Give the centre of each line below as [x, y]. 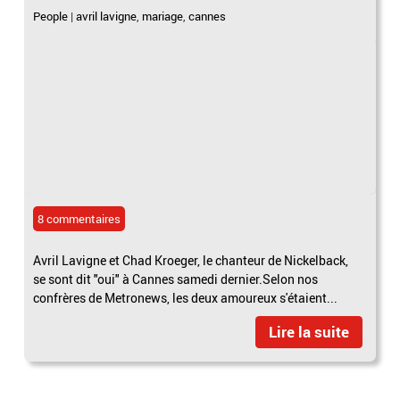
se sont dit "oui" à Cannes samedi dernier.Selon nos [176, 279]
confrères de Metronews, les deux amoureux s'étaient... [186, 298]
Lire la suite [308, 332]
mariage [163, 17]
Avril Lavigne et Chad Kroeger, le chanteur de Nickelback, [191, 261]
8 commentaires [79, 219]
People [51, 17]
